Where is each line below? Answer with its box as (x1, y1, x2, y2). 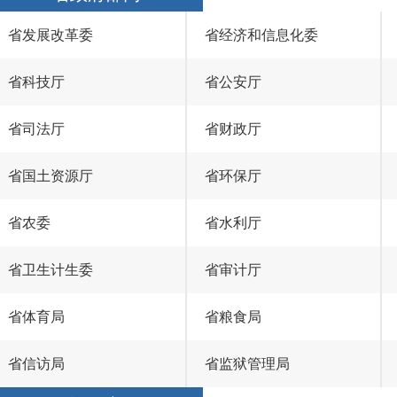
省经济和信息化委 (205, 27, 318, 43)
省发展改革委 (8, 27, 93, 43)
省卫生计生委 (8, 262, 93, 277)
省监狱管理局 (205, 356, 290, 371)
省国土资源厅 (8, 168, 93, 183)
